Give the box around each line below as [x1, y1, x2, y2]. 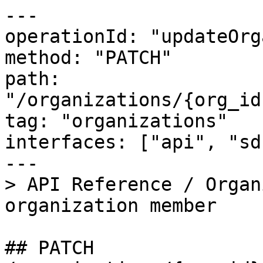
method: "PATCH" [5, 47, 172, 68]
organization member [5, 195, 217, 216]
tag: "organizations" [5, 110, 228, 131]
